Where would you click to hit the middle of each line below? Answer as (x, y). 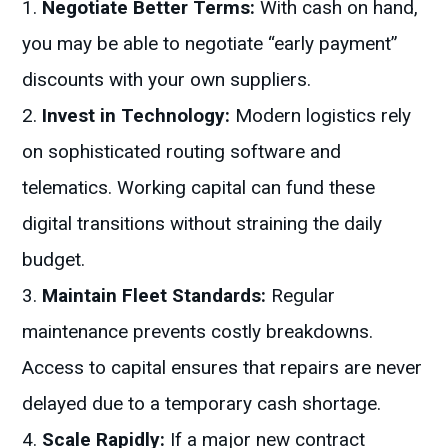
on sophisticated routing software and (182, 152)
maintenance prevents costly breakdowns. (198, 332)
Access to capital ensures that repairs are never (222, 368)
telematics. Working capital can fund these (199, 188)
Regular (301, 296)
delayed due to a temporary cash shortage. (202, 404)
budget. (54, 260)
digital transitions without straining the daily (202, 224)
